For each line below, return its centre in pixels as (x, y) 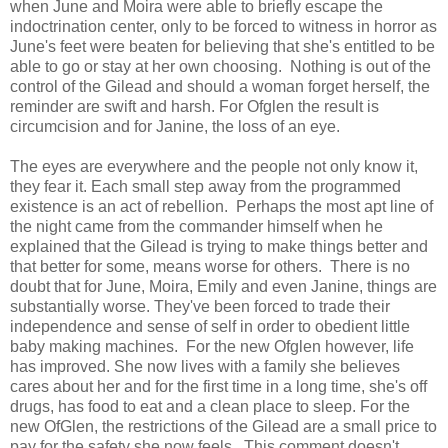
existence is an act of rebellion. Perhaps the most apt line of (221, 206)
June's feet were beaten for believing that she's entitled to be (222, 46)
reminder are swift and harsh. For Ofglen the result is (194, 106)
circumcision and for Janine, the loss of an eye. (175, 126)
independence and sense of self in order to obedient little (210, 326)
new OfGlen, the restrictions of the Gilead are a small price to (223, 426)
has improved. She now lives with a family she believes (205, 366)
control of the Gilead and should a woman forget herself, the (220, 86)
